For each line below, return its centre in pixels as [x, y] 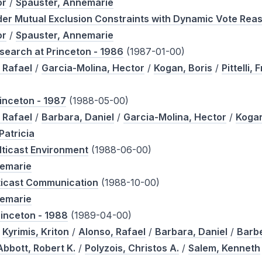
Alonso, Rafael [112, 232]
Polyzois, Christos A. [132, 248]
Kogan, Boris [183, 68]
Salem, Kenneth [225, 248]
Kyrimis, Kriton [36, 232]
